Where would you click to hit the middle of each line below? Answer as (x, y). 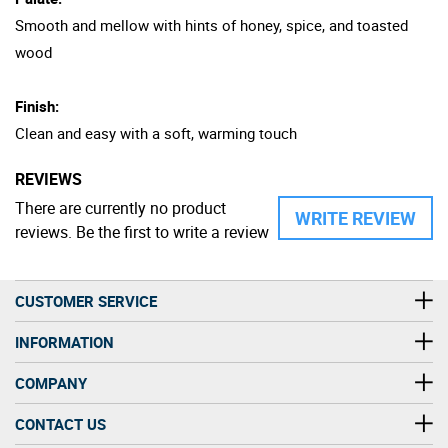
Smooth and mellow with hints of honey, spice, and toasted (211, 24)
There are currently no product (120, 207)
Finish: (37, 105)
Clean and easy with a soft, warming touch (156, 132)
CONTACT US (60, 423)
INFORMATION (64, 341)
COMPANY (51, 382)
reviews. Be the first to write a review (142, 231)
